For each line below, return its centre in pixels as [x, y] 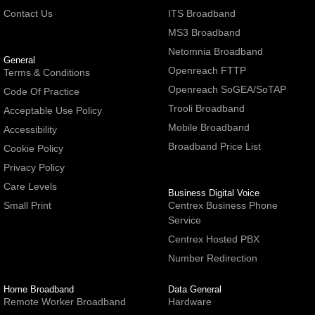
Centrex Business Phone [223, 205]
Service [185, 220]
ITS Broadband [202, 13]
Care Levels [30, 186]
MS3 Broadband [204, 32]
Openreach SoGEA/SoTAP [227, 89]
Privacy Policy [34, 167]
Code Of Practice [41, 91]
